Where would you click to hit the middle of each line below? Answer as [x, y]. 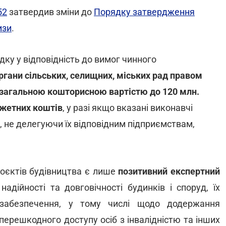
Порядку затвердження [144, 12]
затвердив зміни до [50, 12]
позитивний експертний [169, 171]
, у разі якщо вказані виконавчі [128, 108]
